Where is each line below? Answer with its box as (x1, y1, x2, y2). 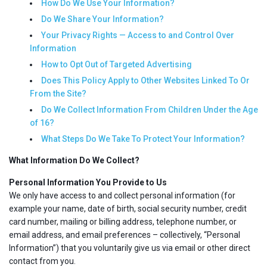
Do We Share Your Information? (41, 14, 164, 24)
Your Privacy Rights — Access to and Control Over (41, 30, 234, 40)
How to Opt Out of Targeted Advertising (41, 60, 192, 69)
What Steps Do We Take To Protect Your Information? (41, 134, 245, 144)
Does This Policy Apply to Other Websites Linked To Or (41, 76, 250, 85)
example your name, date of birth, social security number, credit (9, 204, 247, 213)
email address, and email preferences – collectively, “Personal (9, 230, 240, 240)
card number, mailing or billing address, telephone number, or (9, 217, 237, 226)
